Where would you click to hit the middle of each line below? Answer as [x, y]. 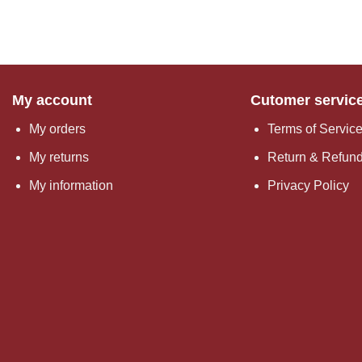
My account [52, 101]
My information [71, 185]
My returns [59, 157]
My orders [57, 129]
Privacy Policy [308, 185]
